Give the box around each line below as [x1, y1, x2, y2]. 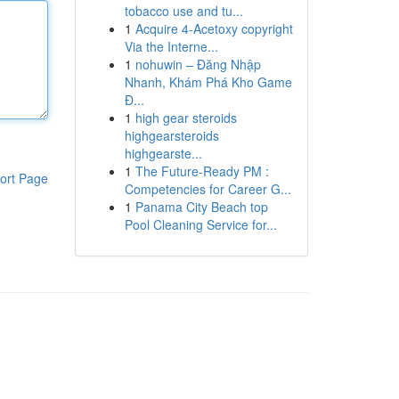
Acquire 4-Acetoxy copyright [134, 20, 293, 37]
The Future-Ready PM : [134, 162, 269, 180]
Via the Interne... [124, 37, 218, 55]
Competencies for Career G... [124, 180, 291, 198]
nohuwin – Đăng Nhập [134, 55, 261, 73]
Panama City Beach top [134, 198, 268, 216]
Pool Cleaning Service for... [124, 216, 277, 233]
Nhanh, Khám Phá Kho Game [124, 73, 292, 91]
